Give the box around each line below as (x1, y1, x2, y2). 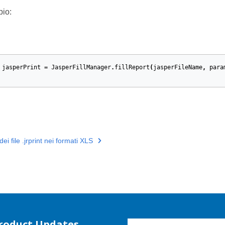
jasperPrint (2, 64, 41, 71)
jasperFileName (153, 64, 202, 71)
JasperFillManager (51, 64, 111, 71)
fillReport (114, 64, 150, 71)
